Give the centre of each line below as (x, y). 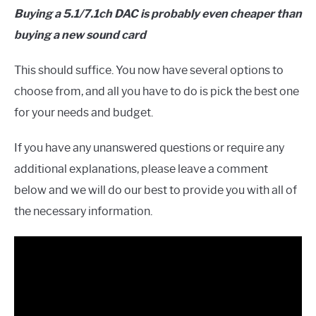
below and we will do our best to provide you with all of (156, 190)
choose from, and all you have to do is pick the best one (157, 91)
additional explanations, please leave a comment (141, 169)
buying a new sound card (80, 35)
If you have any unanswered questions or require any (149, 147)
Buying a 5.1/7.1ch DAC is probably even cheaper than (158, 13)
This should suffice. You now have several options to (149, 70)
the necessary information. (83, 211)
